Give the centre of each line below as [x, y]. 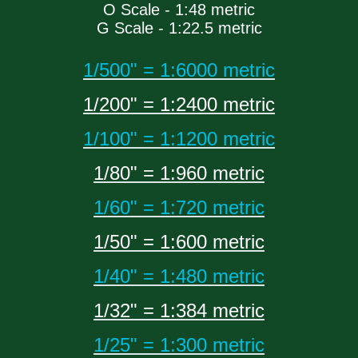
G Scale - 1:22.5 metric [179, 28]
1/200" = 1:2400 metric [179, 105]
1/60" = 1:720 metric [179, 208]
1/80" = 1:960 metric [179, 173]
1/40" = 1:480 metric [179, 276]
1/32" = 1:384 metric [179, 311]
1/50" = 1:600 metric [179, 242]
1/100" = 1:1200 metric [179, 139]
